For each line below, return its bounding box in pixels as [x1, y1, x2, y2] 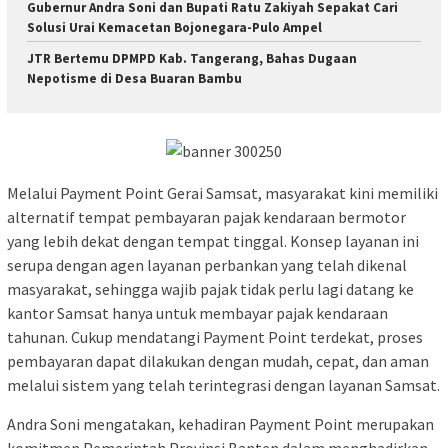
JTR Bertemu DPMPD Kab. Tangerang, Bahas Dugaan [27, 49, 357, 67]
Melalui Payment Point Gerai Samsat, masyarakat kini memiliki [7, 183, 438, 204]
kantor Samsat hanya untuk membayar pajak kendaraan [7, 303, 388, 324]
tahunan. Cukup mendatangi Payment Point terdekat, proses [7, 327, 423, 348]
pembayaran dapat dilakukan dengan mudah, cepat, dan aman [7, 351, 429, 372]
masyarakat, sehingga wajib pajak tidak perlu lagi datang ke [7, 279, 414, 300]
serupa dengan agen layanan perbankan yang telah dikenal [7, 255, 407, 276]
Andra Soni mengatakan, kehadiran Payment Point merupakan [7, 414, 434, 435]
